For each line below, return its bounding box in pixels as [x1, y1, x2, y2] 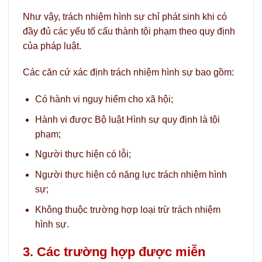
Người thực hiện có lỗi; [35, 149, 131, 160]
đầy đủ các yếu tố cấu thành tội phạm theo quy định [23, 26, 235, 36]
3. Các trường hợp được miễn [23, 244, 205, 260]
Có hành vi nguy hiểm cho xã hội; [35, 94, 173, 105]
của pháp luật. [23, 40, 81, 51]
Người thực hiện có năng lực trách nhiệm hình [35, 170, 227, 180]
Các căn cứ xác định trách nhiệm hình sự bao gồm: [23, 67, 234, 78]
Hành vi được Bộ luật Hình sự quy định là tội [35, 114, 220, 125]
